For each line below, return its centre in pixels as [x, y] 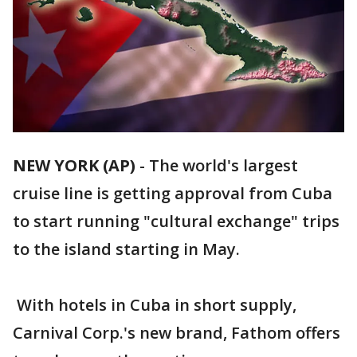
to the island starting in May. [126, 249]
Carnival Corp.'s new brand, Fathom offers [177, 333]
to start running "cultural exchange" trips [176, 222]
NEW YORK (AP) [74, 166]
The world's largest [224, 166]
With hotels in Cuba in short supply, [155, 305]
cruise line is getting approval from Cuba [173, 194]
